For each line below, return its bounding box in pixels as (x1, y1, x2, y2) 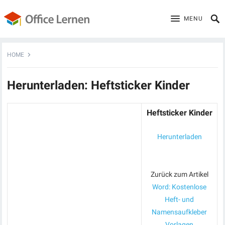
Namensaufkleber (152, 208, 207, 216)
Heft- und (165, 195, 194, 203)
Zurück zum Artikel (150, 170, 208, 178)
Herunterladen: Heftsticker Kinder (7, 78, 190, 92)
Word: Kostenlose (152, 183, 207, 191)
